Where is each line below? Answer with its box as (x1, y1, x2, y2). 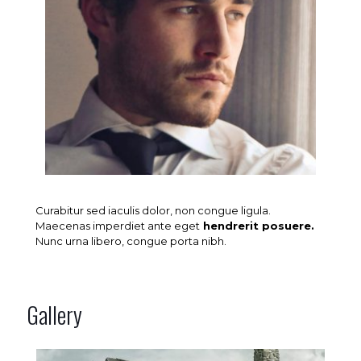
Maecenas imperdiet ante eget (35, 219, 201, 233)
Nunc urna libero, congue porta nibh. (35, 234, 227, 248)
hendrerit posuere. (200, 219, 315, 233)
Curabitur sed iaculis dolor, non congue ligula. (35, 204, 272, 218)
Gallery (27, 298, 82, 332)
